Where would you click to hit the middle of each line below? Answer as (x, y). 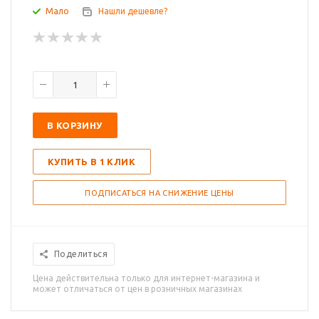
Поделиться (81, 254)
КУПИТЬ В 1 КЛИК (91, 162)
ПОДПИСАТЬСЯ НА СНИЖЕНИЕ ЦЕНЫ (159, 193)
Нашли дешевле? (133, 11)
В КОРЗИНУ (75, 126)
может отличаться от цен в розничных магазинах (137, 289)
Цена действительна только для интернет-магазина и (146, 278)
